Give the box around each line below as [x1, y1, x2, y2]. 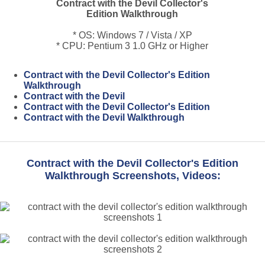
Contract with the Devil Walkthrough [24, 112, 185, 122]
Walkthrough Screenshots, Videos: [44, 170, 221, 182]
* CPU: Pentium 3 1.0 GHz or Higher [56, 41, 209, 51]
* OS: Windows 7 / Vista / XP [72, 30, 192, 40]
